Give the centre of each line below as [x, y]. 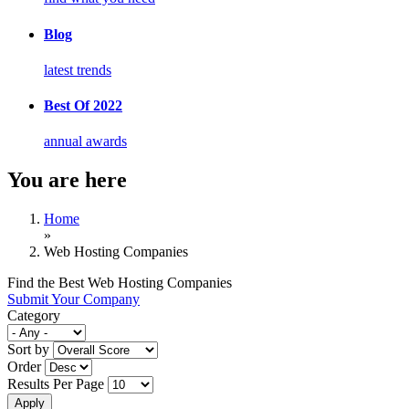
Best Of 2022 [83, 106]
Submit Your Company [73, 299]
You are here [67, 180]
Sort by [30, 350]
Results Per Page [58, 384]
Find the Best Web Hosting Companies [120, 283]
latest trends [78, 69]
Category [34, 316]
